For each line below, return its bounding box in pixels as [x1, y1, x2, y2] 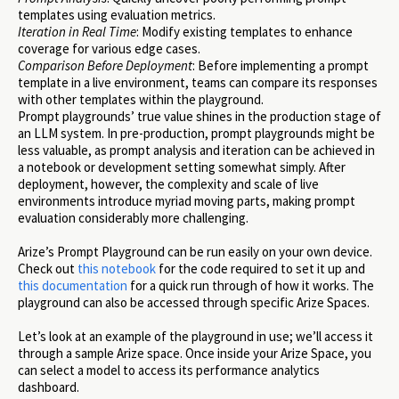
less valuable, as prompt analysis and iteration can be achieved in [18, 141, 375, 159]
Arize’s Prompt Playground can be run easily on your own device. [18, 242, 372, 260]
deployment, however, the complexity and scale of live [18, 175, 319, 192]
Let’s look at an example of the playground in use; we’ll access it [18, 328, 373, 346]
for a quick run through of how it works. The [127, 276, 374, 294]
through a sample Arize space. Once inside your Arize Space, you [18, 345, 371, 362]
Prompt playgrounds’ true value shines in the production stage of [18, 107, 381, 125]
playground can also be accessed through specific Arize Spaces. [18, 293, 370, 311]
